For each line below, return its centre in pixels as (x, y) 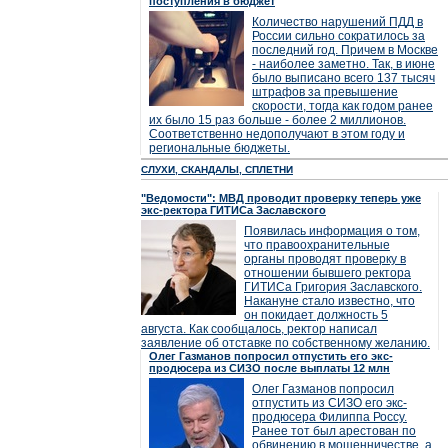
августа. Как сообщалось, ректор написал (259, 329)
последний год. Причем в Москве (345, 50)
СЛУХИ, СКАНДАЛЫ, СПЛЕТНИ (217, 169)
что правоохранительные (317, 245)
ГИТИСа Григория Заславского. (333, 287)
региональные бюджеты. (219, 148)
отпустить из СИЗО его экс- (329, 403)
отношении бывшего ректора (327, 273)
